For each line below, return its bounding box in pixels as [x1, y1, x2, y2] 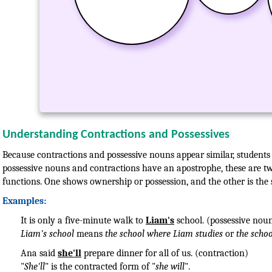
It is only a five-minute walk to [21, 214, 146, 226]
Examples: [2, 195, 46, 206]
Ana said [21, 247, 58, 259]
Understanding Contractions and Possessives [2, 128, 229, 141]
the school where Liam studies [105, 228, 223, 239]
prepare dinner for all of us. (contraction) [81, 247, 248, 259]
